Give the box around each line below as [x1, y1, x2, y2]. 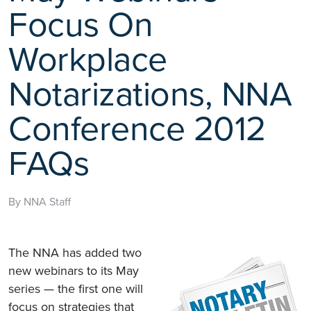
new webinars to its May [8, 262, 139, 278]
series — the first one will [8, 280, 143, 296]
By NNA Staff [8, 194, 71, 209]
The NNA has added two [8, 244, 142, 260]
